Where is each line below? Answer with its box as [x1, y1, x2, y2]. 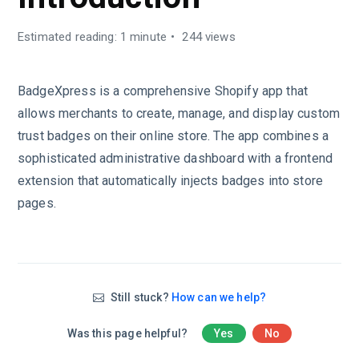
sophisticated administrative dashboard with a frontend [18, 151, 333, 166]
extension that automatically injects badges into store [18, 173, 324, 188]
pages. [18, 196, 56, 211]
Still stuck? [107, 291, 171, 304]
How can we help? [171, 291, 267, 304]
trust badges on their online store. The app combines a [18, 128, 329, 143]
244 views [179, 30, 236, 44]
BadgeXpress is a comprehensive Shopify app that [18, 83, 309, 99]
